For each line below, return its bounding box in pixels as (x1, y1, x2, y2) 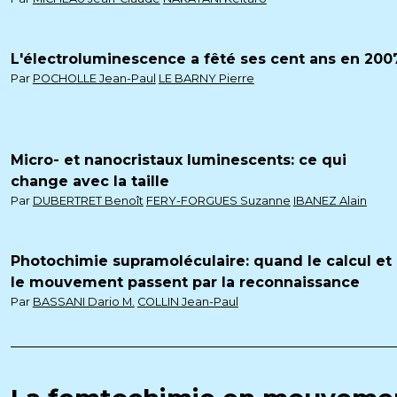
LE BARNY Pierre (158, 72, 254, 85)
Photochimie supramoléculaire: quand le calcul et (10, 253, 392, 269)
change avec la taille (10, 173, 169, 190)
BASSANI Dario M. (32, 295, 135, 308)
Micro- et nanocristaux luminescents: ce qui (10, 152, 346, 168)
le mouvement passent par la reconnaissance (10, 274, 360, 291)
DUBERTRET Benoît (32, 194, 144, 207)
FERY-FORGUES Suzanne (145, 194, 291, 207)
